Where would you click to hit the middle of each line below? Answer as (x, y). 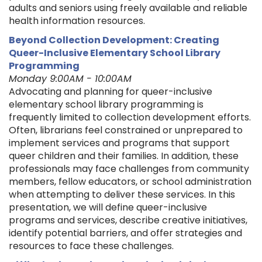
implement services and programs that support (119, 143)
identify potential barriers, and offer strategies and (125, 233)
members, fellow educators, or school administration (130, 182)
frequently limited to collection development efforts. (130, 118)
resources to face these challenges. (91, 246)
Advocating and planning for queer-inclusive (111, 92)
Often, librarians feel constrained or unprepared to (126, 130)
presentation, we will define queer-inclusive (108, 208)
